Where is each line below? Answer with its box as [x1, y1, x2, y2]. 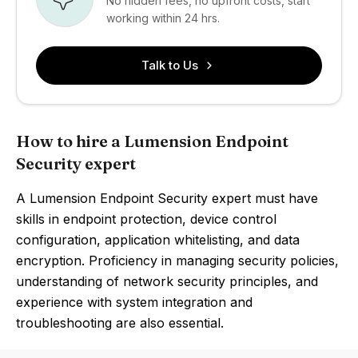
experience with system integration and [16, 294, 253, 310]
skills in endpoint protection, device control [16, 211, 276, 227]
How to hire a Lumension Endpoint [16, 131, 288, 151]
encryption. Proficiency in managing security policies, [16, 253, 339, 268]
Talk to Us [141, 58, 198, 73]
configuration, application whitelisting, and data [16, 232, 300, 248]
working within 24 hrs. [106, 10, 220, 25]
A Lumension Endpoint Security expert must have [16, 190, 318, 206]
